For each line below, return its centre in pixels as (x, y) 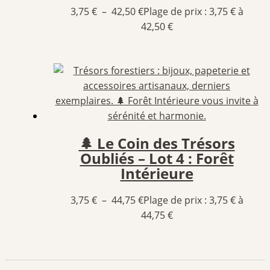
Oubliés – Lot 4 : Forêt (157, 159)
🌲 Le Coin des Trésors (157, 143)
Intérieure (157, 174)
